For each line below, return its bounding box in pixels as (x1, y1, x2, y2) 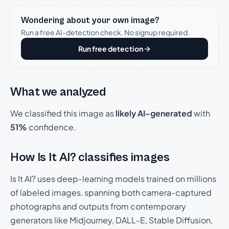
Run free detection (78, 44, 143, 53)
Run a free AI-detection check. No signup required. (21, 28, 190, 37)
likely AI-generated (116, 108, 192, 119)
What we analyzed (10, 85, 106, 99)
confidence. (27, 122, 76, 132)
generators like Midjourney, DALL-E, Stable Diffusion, (10, 215, 213, 225)
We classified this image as (10, 108, 116, 119)
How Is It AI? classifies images (10, 150, 170, 165)
